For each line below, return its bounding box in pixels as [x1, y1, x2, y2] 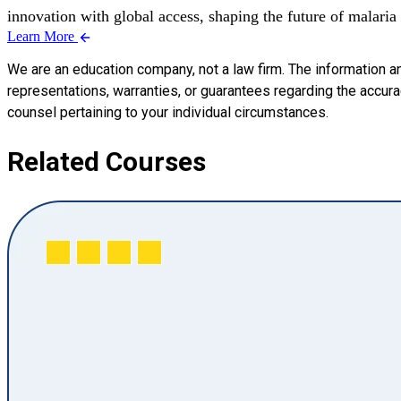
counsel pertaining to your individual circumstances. [7, 103, 328, 121]
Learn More [7, 28, 78, 44]
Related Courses [7, 145, 206, 177]
